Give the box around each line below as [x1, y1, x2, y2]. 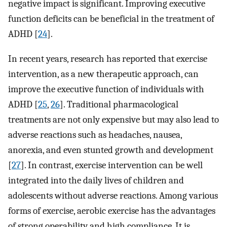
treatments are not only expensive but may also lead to [8, 114, 219, 125]
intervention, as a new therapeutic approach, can [8, 68, 199, 80]
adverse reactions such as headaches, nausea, [8, 129, 182, 140]
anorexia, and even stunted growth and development [8, 144, 213, 156]
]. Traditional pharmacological [60, 99, 178, 110]
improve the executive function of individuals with [8, 84, 204, 95]
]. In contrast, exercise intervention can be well [21, 160, 203, 171]
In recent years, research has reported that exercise [8, 53, 207, 64]
